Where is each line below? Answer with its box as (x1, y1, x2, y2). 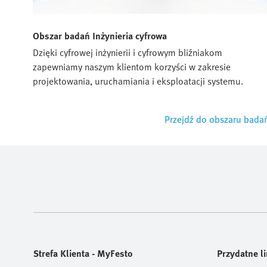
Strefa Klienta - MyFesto (33, 246, 132, 260)
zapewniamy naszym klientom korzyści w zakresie (33, 59, 231, 74)
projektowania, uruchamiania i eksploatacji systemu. (33, 73, 243, 88)
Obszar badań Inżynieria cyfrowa (33, 28, 167, 43)
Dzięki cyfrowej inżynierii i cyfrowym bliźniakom (33, 45, 222, 60)
